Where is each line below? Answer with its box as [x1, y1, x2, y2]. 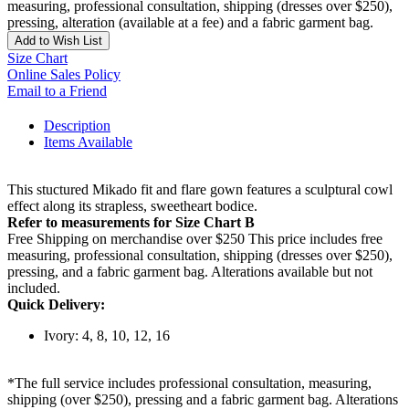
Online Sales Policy [7, 67, 121, 83]
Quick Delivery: [7, 297, 105, 313]
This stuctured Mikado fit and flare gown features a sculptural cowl [7, 182, 393, 198]
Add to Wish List [15, 34, 102, 48]
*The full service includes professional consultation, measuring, [7, 375, 372, 392]
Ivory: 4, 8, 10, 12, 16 [44, 328, 170, 344]
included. [7, 280, 60, 297]
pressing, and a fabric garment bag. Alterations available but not [7, 264, 372, 280]
